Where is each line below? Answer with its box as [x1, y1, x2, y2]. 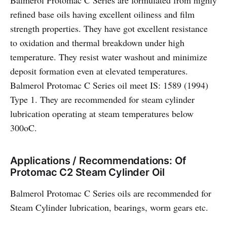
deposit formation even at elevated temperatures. [10, 65, 188, 77]
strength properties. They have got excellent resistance [10, 22, 208, 34]
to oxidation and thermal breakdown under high [10, 36, 184, 49]
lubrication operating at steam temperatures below [10, 107, 194, 120]
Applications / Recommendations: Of [10, 155, 187, 167]
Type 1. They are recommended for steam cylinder [10, 93, 195, 105]
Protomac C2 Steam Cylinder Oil [10, 166, 165, 178]
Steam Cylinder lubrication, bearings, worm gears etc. [10, 201, 208, 213]
